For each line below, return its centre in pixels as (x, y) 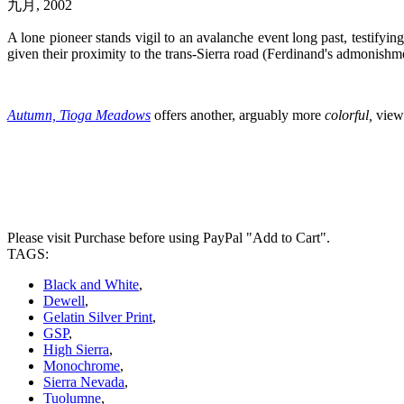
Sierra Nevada (84, 381)
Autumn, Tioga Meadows (79, 115)
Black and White (91, 284)
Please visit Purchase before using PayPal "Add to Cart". (169, 237)
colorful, (349, 115)
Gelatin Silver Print (98, 317)
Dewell (64, 300)
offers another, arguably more (238, 115)
